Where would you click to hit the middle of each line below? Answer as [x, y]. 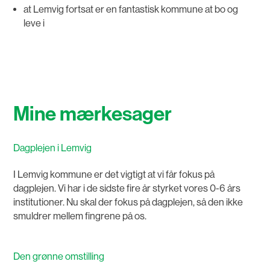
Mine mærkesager [93, 114]
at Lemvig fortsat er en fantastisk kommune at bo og [130, 9]
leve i [34, 23]
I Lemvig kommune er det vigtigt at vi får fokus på [114, 175]
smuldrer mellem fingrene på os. [80, 216]
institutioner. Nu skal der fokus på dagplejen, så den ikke [128, 202]
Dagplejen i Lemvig [53, 148]
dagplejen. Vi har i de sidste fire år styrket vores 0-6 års [127, 189]
